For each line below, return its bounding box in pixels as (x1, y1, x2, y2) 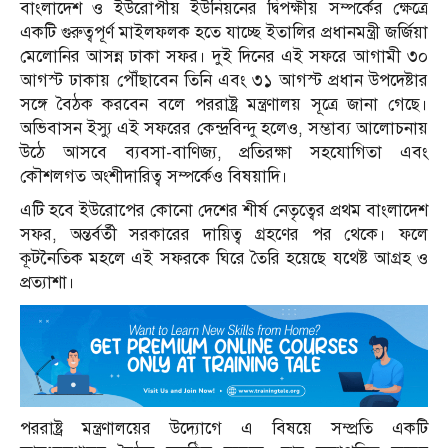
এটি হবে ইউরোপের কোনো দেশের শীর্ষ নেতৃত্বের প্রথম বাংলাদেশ (20, 199, 428, 221)
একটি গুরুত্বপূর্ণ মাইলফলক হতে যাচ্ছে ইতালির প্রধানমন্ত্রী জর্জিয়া (20, 21, 428, 43)
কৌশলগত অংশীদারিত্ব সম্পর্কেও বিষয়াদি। (20, 165, 288, 187)
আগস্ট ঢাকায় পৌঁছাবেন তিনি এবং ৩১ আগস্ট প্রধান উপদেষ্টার (20, 69, 428, 91)
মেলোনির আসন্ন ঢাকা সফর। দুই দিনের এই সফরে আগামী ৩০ (20, 45, 428, 67)
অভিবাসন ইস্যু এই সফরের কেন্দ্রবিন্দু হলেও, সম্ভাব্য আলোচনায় (20, 117, 428, 139)
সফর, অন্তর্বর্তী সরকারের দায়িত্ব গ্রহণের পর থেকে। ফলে (20, 223, 428, 245)
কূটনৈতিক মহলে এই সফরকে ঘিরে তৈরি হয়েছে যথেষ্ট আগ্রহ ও (20, 247, 428, 269)
